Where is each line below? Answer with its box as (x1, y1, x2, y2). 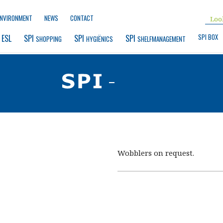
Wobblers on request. (117, 148, 194, 158)
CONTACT (70, 13, 94, 23)
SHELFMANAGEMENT (137, 34, 186, 44)
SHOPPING (35, 34, 62, 44)
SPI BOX (198, 32, 218, 42)
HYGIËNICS (86, 34, 113, 44)
